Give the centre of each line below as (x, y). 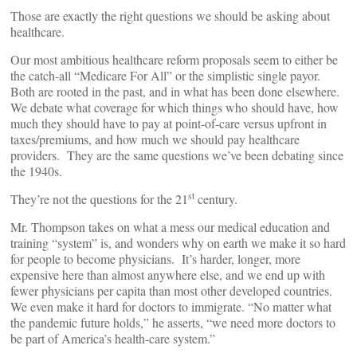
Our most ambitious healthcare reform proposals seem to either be (174, 59)
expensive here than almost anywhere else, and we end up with (168, 275)
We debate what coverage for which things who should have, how (175, 107)
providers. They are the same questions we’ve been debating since (177, 155)
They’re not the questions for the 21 (99, 199)
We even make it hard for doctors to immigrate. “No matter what (171, 306)
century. (220, 199)
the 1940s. (40, 171)
